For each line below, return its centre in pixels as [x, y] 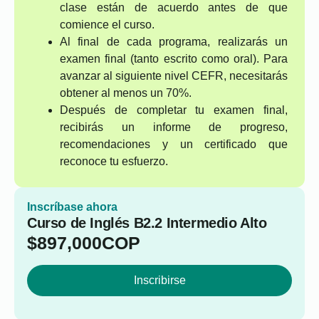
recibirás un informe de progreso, [174, 127]
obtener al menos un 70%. [126, 93]
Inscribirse [159, 280]
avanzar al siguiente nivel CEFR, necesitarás [174, 76]
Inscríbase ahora [72, 207]
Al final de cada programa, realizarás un [174, 42]
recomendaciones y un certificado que [174, 144]
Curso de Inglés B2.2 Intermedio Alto [147, 223]
